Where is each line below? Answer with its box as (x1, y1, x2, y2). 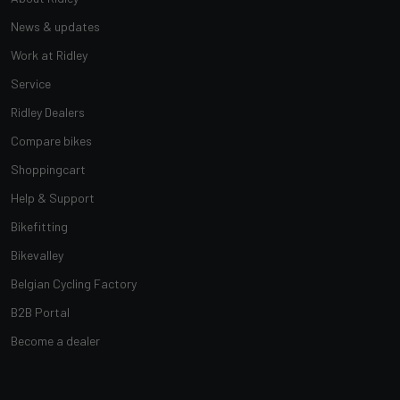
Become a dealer (11, 332, 100, 348)
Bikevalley (11, 246, 63, 262)
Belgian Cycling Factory (11, 275, 137, 291)
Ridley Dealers (11, 104, 85, 120)
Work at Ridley (11, 46, 87, 62)
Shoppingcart (11, 161, 86, 177)
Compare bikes (11, 132, 92, 148)
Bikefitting (11, 218, 68, 234)
